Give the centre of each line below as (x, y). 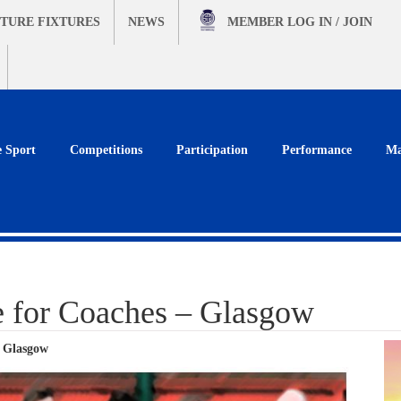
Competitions (106, 150)
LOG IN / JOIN (330, 22)
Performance (317, 150)
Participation (212, 150)
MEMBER (257, 22)
